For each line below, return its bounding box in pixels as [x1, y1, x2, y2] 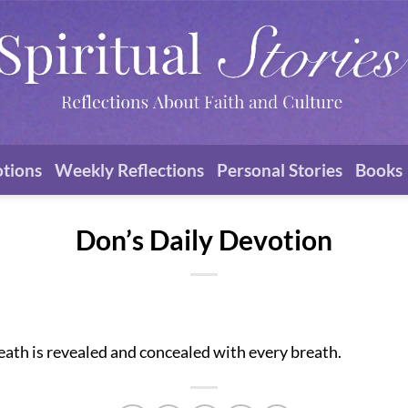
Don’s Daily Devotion [76, 223, 332, 256]
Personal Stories [216, 158, 342, 180]
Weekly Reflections [54, 158, 204, 180]
